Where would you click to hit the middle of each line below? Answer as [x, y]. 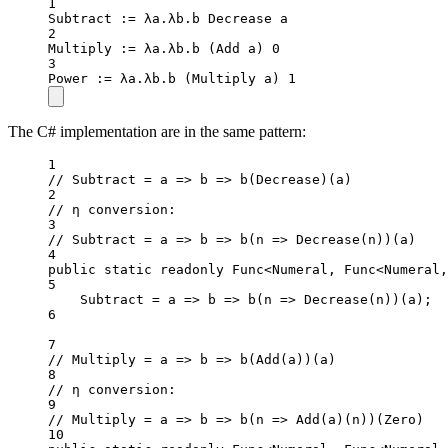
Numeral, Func [324, 270]
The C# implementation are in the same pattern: [157, 132]
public [72, 270]
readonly [192, 270]
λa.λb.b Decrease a [212, 19]
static [128, 270]
